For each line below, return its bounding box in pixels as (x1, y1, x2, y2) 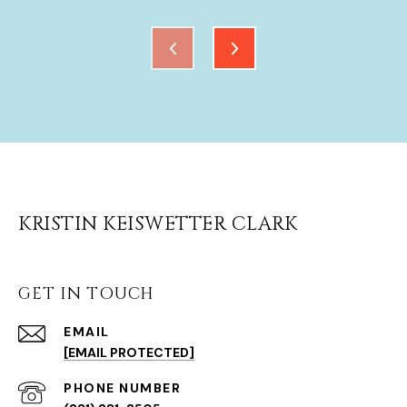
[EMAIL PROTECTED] (64, 344, 194, 362)
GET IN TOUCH (18, 283, 154, 306)
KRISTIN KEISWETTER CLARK (18, 212, 297, 238)
